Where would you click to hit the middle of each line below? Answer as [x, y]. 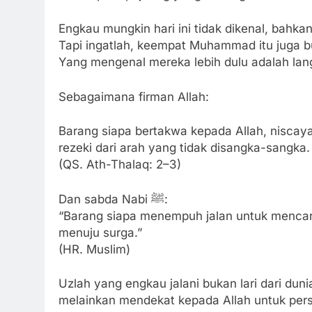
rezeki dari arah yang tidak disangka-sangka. [184, 148]
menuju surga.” [100, 232]
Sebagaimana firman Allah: [134, 96]
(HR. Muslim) [94, 249]
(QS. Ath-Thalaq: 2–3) [120, 165]
